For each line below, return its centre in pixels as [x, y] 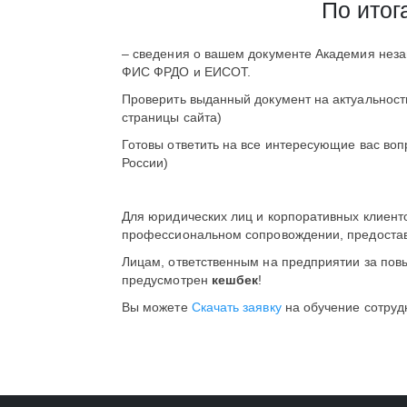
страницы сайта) [172, 117]
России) [145, 163]
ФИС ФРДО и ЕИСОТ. [187, 72]
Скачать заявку [236, 307]
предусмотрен [167, 280]
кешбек [235, 280]
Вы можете [157, 307]
